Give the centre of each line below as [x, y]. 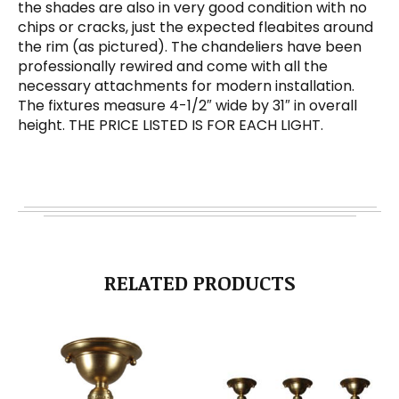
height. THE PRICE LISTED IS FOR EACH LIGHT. [171, 126]
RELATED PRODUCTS [199, 283]
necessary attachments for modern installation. [186, 86]
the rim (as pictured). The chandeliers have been [190, 47]
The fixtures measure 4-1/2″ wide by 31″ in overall [187, 106]
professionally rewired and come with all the [173, 67]
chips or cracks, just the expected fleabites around [195, 28]
